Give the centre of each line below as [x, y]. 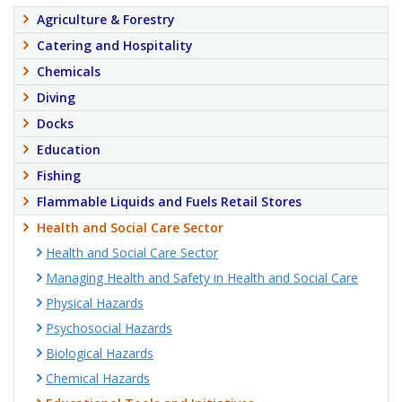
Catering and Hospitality [115, 45]
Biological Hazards [100, 353]
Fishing [59, 175]
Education [69, 149]
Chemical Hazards [98, 378]
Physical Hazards [95, 303]
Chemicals [69, 71]
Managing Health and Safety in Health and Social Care [202, 278]
